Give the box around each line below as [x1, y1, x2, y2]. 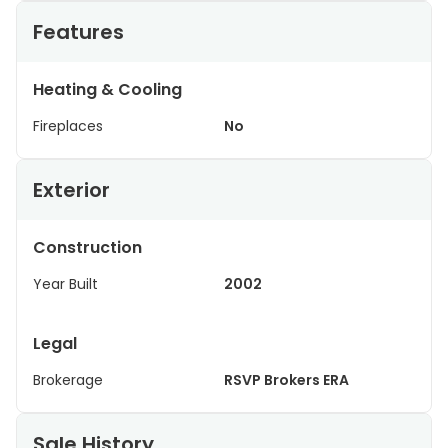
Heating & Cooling [33, 78, 182, 101]
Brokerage [33, 370, 103, 390]
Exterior [33, 176, 110, 204]
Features [33, 18, 124, 46]
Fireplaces [33, 116, 103, 136]
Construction [33, 236, 142, 259]
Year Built [33, 274, 98, 294]
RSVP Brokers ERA [224, 370, 349, 390]
